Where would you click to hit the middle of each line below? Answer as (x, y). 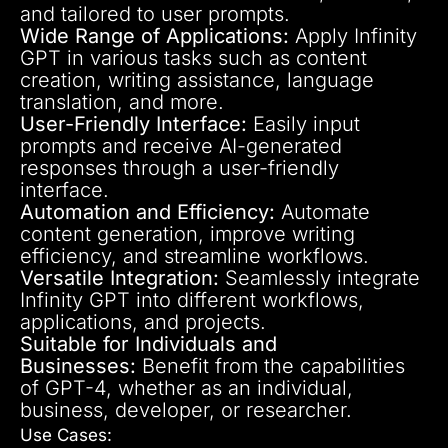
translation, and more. (122, 101)
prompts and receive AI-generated (181, 145)
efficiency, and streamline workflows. (194, 255)
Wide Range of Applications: (154, 35)
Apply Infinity (353, 35)
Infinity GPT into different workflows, (192, 299)
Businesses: (78, 365)
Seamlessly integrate (319, 277)
